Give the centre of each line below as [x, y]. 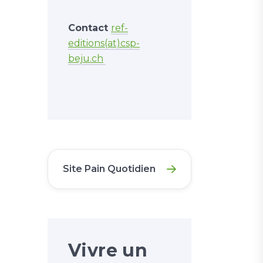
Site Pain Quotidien [109, 169]
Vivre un [108, 251]
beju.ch [86, 59]
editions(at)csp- [104, 43]
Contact [90, 28]
